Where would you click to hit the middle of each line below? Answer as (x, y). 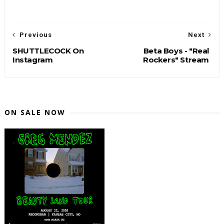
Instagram (32, 59)
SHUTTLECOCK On (48, 50)
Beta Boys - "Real (176, 50)
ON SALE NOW (35, 112)
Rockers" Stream (176, 59)
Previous (35, 34)
